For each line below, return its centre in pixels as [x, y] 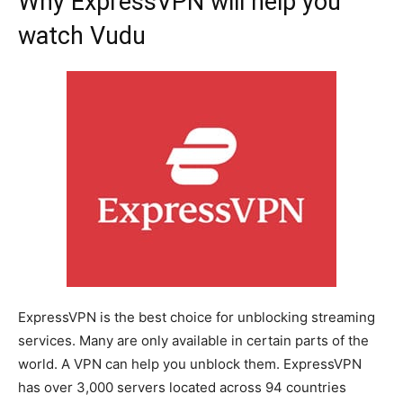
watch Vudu [82, 36]
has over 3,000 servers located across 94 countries [182, 387]
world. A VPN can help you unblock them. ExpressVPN [190, 364]
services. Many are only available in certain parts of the [193, 340]
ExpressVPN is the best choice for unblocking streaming [197, 317]
